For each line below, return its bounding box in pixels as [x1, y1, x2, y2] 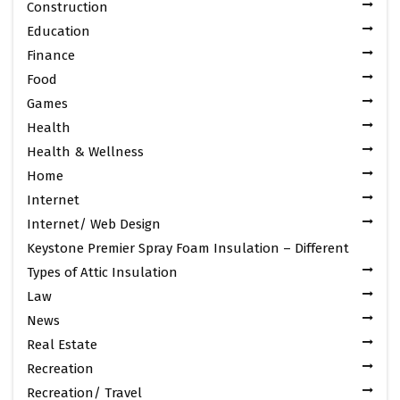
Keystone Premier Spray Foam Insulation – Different [27, 239, 349, 256]
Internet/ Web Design [27, 215, 161, 232]
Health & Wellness [27, 143, 144, 160]
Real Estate [27, 336, 97, 353]
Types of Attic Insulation [27, 263, 178, 280]
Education [27, 22, 90, 39]
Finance [27, 46, 75, 63]
